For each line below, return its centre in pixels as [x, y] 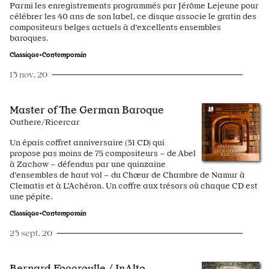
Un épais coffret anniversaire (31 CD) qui [87, 142]
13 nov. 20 [29, 74]
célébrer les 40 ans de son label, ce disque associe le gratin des [133, 16]
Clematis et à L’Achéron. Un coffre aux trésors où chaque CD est [134, 186]
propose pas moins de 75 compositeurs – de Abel [103, 153]
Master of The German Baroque [87, 110]
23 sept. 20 [31, 233]
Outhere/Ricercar [45, 122]
